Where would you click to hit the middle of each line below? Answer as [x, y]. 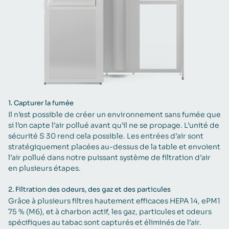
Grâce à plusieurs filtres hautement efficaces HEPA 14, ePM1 [114, 201]
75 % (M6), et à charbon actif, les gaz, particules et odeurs [110, 211]
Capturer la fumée [44, 103]
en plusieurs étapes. [44, 168]
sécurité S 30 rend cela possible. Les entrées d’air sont [106, 136]
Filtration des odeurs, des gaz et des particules [93, 189]
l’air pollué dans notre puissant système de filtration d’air [109, 157]
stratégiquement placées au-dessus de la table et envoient [114, 146]
